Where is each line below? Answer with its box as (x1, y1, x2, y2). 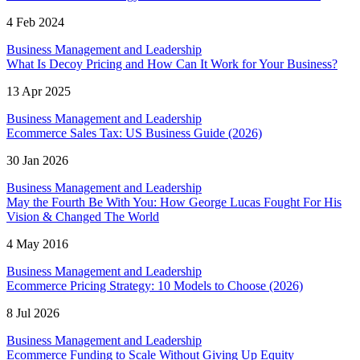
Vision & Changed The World (6, 210, 159, 224)
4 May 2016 (6, 237, 68, 252)
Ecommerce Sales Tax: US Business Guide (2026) (6, 126, 262, 141)
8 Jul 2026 (6, 306, 59, 321)
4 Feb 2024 (6, 15, 64, 30)
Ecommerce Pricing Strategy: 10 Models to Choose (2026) (6, 279, 303, 293)
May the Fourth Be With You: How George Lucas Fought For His (6, 195, 342, 210)
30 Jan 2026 (6, 153, 68, 168)
